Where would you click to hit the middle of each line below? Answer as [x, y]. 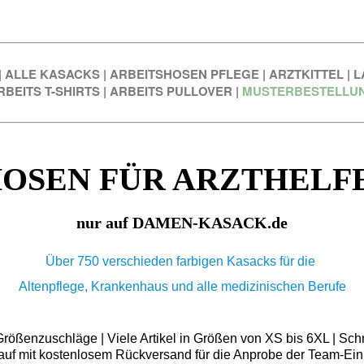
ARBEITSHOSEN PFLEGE [184, 74]
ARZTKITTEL [306, 74]
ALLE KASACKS [52, 74]
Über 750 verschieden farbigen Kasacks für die [182, 262]
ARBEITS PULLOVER [171, 91]
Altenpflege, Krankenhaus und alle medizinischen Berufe [182, 287]
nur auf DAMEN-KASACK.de [182, 222]
